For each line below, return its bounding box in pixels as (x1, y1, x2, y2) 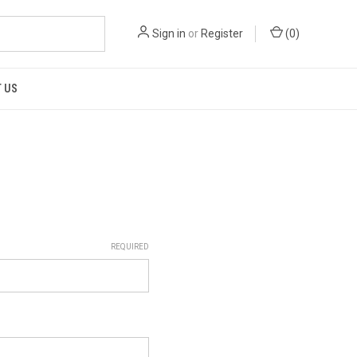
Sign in (152, 27, 186, 40)
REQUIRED (110, 241, 149, 251)
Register (201, 27, 243, 40)
